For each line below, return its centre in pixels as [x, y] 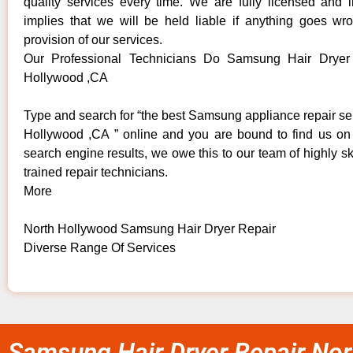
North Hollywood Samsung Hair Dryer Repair [150, 229]
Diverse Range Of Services [100, 247]
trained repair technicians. [96, 172]
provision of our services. [93, 39]
